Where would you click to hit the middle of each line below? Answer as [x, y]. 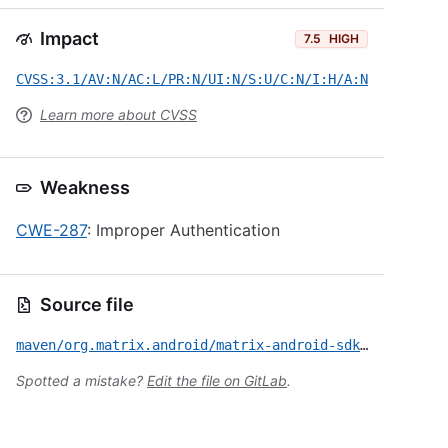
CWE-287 [51, 230]
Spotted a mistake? [81, 380]
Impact [69, 38]
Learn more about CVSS [118, 114]
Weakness [85, 187]
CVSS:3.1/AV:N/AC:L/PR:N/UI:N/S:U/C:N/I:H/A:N [192, 79]
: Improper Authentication [183, 230]
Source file [87, 304]
